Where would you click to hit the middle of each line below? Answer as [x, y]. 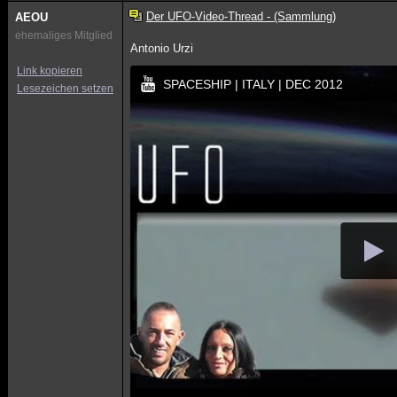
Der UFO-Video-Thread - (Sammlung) [241, 16]
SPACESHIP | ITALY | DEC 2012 [253, 84]
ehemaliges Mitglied [64, 35]
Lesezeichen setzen [65, 89]
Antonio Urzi [162, 48]
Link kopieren [50, 71]
